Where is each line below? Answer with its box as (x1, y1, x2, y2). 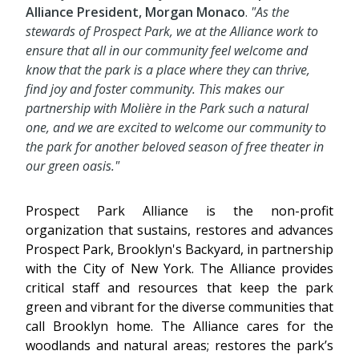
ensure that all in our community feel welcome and (26, 42, 308, 60)
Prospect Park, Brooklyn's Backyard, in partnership (26, 240, 333, 259)
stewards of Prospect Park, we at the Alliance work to (26, 22, 318, 41)
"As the (251, 3, 289, 22)
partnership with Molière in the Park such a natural (26, 99, 309, 118)
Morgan (145, 3, 193, 22)
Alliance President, (26, 3, 142, 22)
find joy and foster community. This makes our (26, 80, 284, 99)
